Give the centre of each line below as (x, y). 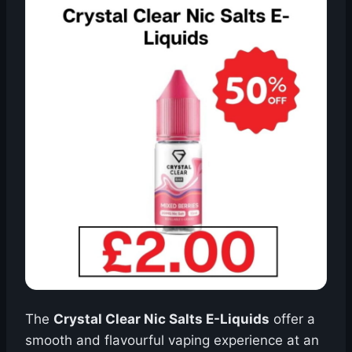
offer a (292, 319)
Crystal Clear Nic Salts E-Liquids (161, 319)
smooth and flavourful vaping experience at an (172, 340)
